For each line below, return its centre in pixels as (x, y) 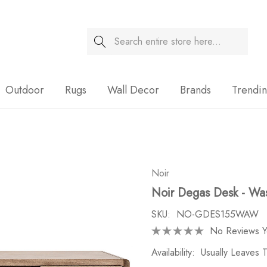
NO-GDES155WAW (218, 214)
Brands (195, 90)
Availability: (173, 252)
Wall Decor (133, 90)
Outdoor (25, 90)
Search (101, 35)
